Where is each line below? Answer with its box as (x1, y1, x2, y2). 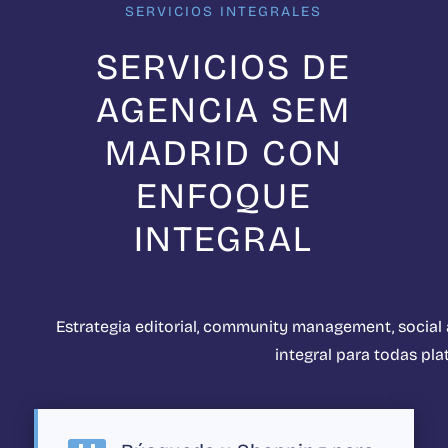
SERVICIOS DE (96, 46, 352, 90)
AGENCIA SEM (96, 89, 352, 133)
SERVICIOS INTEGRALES (125, 3, 323, 21)
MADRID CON (104, 132, 343, 176)
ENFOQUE (135, 175, 312, 219)
